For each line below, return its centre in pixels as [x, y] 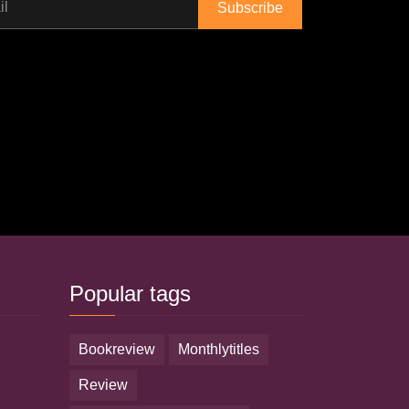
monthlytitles [225, 349]
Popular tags [137, 294]
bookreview [122, 349]
